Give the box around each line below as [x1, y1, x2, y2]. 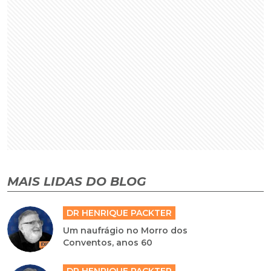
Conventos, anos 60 [63, 237, 153, 249]
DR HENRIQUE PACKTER [67, 207, 172, 219]
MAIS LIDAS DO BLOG [7, 174, 146, 189]
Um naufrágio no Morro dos [63, 225, 188, 237]
